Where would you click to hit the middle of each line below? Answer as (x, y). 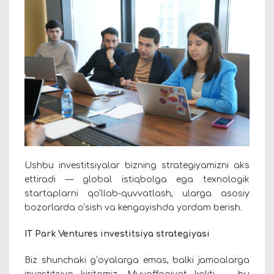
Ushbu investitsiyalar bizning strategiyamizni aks (137, 166)
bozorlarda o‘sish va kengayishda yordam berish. (133, 208)
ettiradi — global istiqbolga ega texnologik (137, 180)
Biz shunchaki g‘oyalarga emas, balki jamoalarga (137, 261)
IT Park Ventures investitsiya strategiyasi (117, 234)
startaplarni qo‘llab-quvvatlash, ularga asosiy (137, 194)
